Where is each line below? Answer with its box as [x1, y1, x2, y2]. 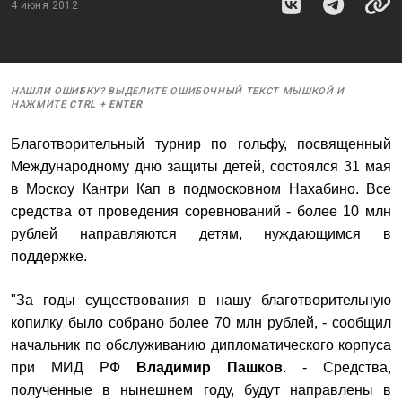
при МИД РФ [11, 360, 136, 375]
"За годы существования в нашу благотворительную [11, 293, 391, 308]
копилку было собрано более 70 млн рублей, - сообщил [11, 315, 391, 330]
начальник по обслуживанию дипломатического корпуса [11, 337, 391, 353]
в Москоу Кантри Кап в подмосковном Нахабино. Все [11, 181, 391, 197]
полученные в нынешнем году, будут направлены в [11, 382, 391, 398]
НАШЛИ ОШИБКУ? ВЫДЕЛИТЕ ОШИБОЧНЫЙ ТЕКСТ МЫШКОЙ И [11, 85, 345, 97]
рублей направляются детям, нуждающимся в [11, 226, 391, 241]
